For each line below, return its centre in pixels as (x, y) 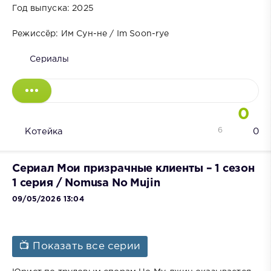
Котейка (44, 132)
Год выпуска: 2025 (53, 9)
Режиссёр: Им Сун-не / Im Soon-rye (91, 34)
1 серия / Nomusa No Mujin (86, 184)
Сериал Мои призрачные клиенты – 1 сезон (133, 169)
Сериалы (50, 60)
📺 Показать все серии (80, 246)
